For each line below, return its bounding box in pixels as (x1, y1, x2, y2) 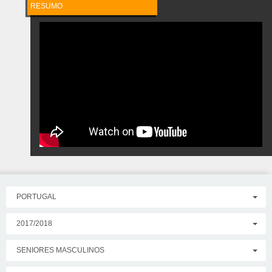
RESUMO (30, 2, 63, 10)
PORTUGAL (16, 192, 56, 201)
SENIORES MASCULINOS (16, 246, 104, 254)
